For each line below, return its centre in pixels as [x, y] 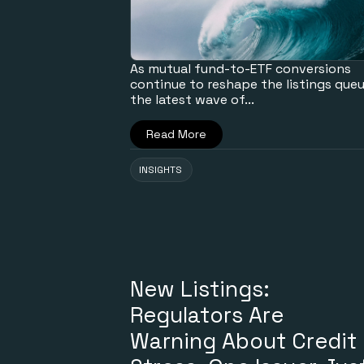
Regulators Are [207, 314]
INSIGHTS [160, 169]
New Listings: [200, 288]
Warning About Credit [243, 340]
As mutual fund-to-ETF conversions [240, 68]
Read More [176, 134]
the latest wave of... [192, 99]
